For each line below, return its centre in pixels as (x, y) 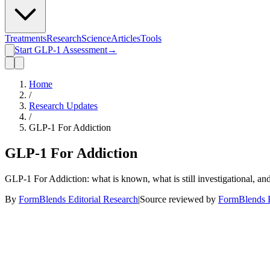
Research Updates (63, 106)
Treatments (26, 38)
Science (96, 38)
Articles (126, 38)
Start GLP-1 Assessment (61, 50)
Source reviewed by (178, 199)
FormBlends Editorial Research (78, 199)
